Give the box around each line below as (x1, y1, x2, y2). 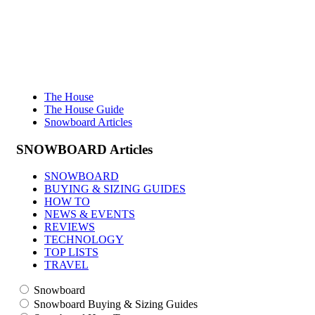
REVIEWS (44, 221, 95, 233)
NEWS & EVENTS (44, 208, 135, 221)
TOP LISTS (44, 246, 98, 259)
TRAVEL (44, 259, 89, 271)
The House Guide (44, 103, 124, 115)
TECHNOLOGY (44, 233, 124, 246)
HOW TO (44, 195, 90, 208)
